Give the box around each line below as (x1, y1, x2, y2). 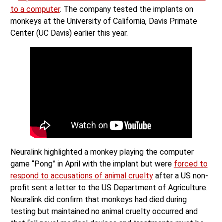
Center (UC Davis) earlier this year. (10, 28, 130, 38)
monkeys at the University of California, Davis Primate (10, 16, 197, 26)
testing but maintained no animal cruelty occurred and (10, 207, 198, 217)
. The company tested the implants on (59, 4, 193, 14)
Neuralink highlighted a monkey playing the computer (10, 147, 194, 157)
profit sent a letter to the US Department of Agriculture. (10, 183, 208, 193)
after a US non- (153, 171, 208, 181)
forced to (173, 159, 208, 169)
